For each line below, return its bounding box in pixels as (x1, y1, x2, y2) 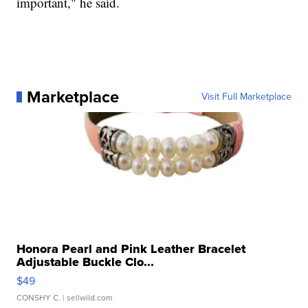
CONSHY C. (16, 291, 61, 304)
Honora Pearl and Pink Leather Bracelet (16, 239, 246, 258)
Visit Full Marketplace (201, 89, 291, 104)
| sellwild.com (60, 291, 113, 304)
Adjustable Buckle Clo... (16, 252, 155, 271)
